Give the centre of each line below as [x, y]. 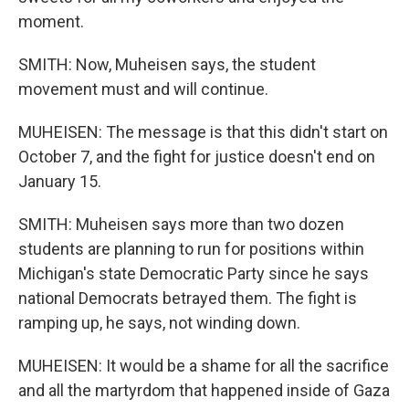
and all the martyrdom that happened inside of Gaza [204, 390]
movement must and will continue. [143, 89]
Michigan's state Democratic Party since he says [194, 273]
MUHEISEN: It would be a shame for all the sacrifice [204, 366]
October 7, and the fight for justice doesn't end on [197, 157]
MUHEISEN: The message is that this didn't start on [203, 132]
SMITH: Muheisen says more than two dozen [181, 224]
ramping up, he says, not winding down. [159, 323]
